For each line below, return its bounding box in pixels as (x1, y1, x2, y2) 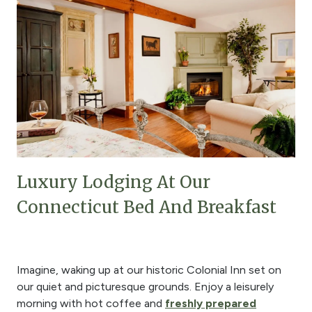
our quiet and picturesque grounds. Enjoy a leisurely (17, 280, 274, 294)
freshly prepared (165, 297, 256, 311)
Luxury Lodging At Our (17, 171, 210, 194)
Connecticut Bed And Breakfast (17, 196, 276, 219)
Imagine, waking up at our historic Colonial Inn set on (17, 263, 281, 277)
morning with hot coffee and (17, 297, 165, 311)
